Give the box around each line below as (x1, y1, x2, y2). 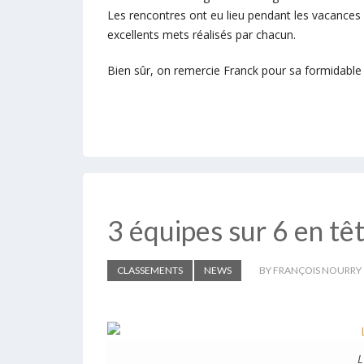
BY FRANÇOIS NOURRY (259, 264, 362, 276)
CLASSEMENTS (117, 264, 183, 276)
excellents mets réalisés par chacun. (107, 27, 296, 42)
